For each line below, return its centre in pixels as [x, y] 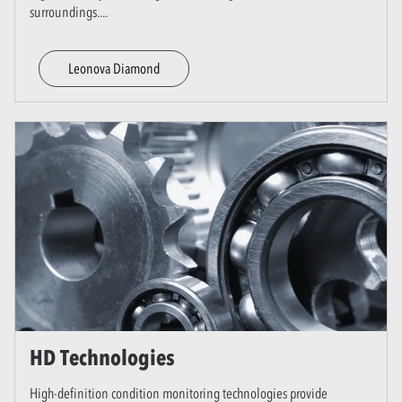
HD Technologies [102, 357]
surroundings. [65, 11]
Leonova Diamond [114, 68]
